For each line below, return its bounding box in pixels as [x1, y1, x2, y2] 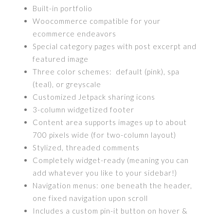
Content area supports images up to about [33, 118, 187, 127]
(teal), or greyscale [33, 80, 102, 89]
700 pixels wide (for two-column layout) [33, 130, 177, 139]
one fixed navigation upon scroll [33, 194, 148, 202]
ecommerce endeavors [33, 29, 117, 38]
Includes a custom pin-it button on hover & [33, 206, 188, 215]
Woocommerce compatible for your [33, 17, 161, 25]
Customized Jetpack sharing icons [33, 92, 156, 101]
